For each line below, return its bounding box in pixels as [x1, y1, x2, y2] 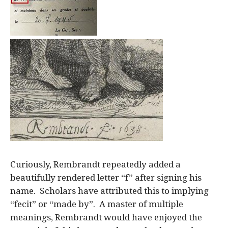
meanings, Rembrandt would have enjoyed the [10, 212, 202, 222]
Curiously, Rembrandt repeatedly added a [10, 159, 181, 169]
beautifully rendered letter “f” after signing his [10, 172, 202, 183]
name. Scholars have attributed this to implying [10, 185, 209, 196]
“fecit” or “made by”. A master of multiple [10, 198, 183, 209]
